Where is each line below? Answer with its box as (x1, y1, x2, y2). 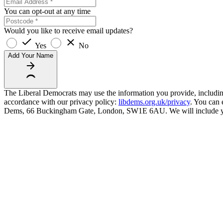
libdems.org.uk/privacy (118, 97, 190, 106)
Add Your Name (8, 51, 53, 59)
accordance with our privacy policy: (4, 97, 118, 106)
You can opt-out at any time (4, 6, 91, 15)
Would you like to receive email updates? (4, 26, 133, 35)
